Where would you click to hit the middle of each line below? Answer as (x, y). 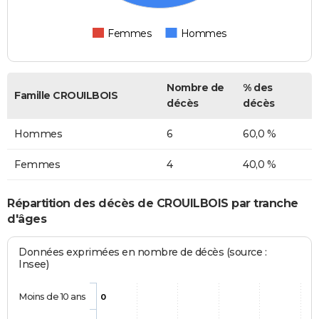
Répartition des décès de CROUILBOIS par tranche (153, 204)
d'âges (27, 219)
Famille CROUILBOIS (66, 96)
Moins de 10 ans (52, 296)
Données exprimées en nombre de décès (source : (143, 252)
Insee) (34, 264)
